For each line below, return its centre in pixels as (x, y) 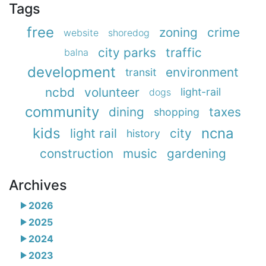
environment (202, 72)
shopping (177, 112)
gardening (197, 153)
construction (77, 153)
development (72, 72)
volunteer (112, 92)
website (81, 32)
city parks (127, 52)
